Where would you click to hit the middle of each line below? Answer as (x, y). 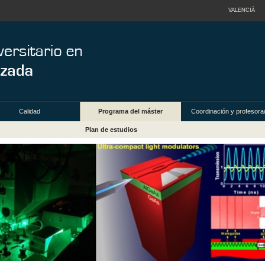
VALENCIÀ (241, 10)
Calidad (29, 112)
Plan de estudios (111, 130)
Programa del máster (131, 112)
